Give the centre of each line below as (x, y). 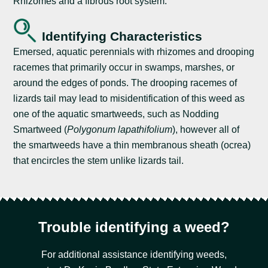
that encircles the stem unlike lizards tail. (99, 161)
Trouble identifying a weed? (134, 227)
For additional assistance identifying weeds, (134, 255)
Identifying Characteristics (122, 36)
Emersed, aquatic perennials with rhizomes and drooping (134, 52)
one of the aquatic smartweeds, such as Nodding (116, 114)
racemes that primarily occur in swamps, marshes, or (124, 68)
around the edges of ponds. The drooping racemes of (125, 83)
